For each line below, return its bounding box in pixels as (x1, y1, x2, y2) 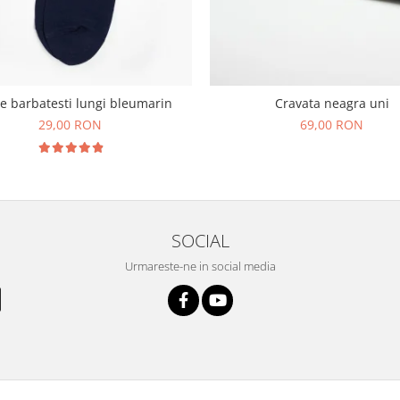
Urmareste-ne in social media (124, 257, 276, 274)
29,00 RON (38, 115, 102, 133)
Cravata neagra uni (274, 94, 389, 112)
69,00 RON (300, 115, 363, 133)
